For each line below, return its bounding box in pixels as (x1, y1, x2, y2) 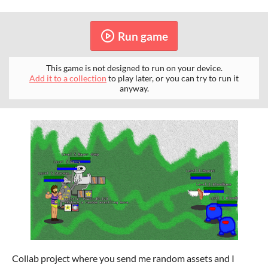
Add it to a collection (29, 73, 106, 84)
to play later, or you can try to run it (106, 73, 239, 84)
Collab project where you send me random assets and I (12, 252, 234, 264)
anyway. (119, 83, 149, 94)
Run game (117, 29, 168, 43)
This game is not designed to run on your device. (45, 63, 223, 74)
